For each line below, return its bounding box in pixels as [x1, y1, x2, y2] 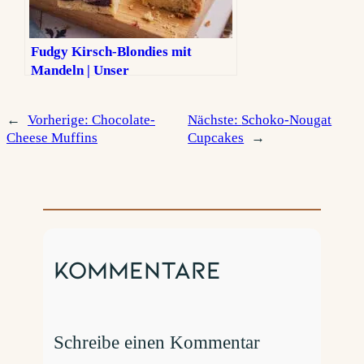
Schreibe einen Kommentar [54, 331, 261, 353]
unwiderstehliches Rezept [31, 80, 184, 97]
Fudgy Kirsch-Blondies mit [31, 43, 193, 59]
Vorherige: [28, 111, 92, 128]
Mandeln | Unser [31, 62, 130, 78]
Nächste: [188, 111, 242, 128]
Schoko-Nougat [241, 111, 332, 128]
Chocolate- [92, 111, 155, 128]
